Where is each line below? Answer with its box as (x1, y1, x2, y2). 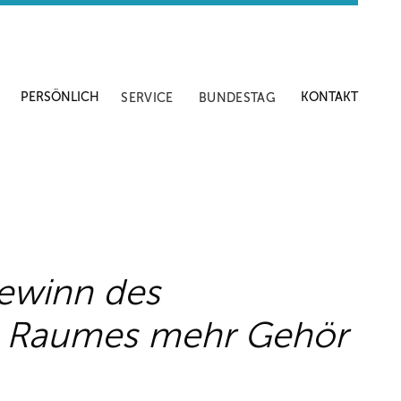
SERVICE (121, 90, 174, 105)
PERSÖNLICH (21, 90, 100, 104)
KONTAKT (301, 90, 358, 104)
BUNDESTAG (198, 90, 276, 105)
